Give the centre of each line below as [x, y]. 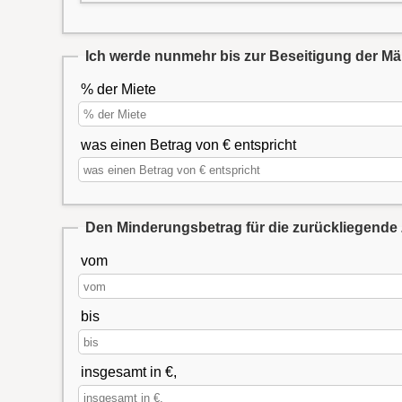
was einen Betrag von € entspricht [188, 144]
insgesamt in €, [128, 372]
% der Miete [118, 89]
